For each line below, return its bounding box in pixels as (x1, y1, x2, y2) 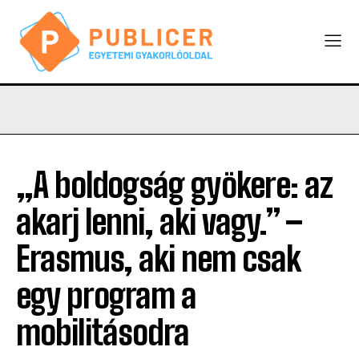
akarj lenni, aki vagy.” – (16, 201, 302, 242)
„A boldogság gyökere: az (16, 164, 333, 205)
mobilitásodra (16, 312, 189, 353)
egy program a (16, 275, 196, 316)
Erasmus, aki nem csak (16, 238, 301, 279)
